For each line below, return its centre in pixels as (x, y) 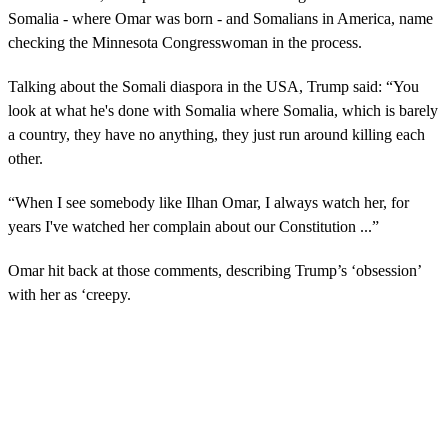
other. (25, 158)
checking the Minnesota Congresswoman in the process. (185, 42)
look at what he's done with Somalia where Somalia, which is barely (223, 110)
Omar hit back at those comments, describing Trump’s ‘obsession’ (214, 270)
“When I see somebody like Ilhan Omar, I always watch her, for (208, 202)
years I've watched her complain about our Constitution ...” (193, 226)
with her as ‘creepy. (69, 294)
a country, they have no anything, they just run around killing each (216, 134)
